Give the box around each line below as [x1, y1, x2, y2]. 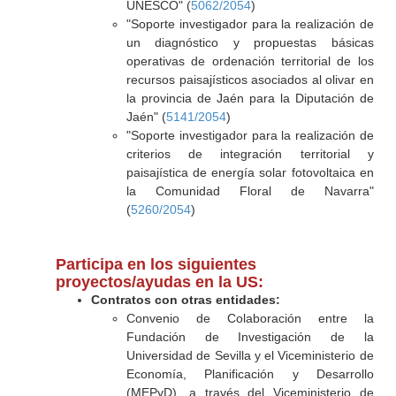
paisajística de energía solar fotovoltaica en [126, 165, 374, 179]
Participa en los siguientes [55, 255, 256, 273]
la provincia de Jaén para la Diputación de [126, 91, 374, 105]
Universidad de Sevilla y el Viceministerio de [126, 348, 374, 362]
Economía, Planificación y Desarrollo [126, 367, 374, 381]
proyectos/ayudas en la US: [55, 273, 263, 291]
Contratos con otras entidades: [90, 293, 280, 307]
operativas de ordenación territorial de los [126, 54, 374, 68]
